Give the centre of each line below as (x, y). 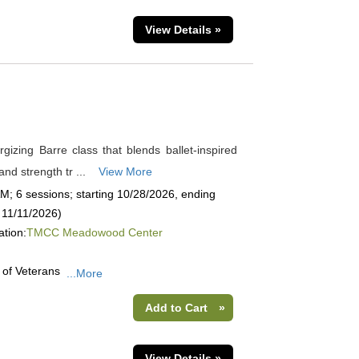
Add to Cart (176, 308)
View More (125, 171)
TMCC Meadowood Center (94, 232)
